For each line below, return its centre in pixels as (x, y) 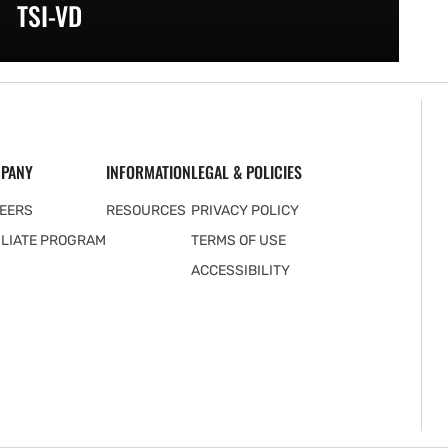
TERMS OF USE (238, 241)
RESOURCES (145, 211)
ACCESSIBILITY (240, 271)
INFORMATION (148, 172)
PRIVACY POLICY (244, 211)
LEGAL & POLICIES (246, 172)
